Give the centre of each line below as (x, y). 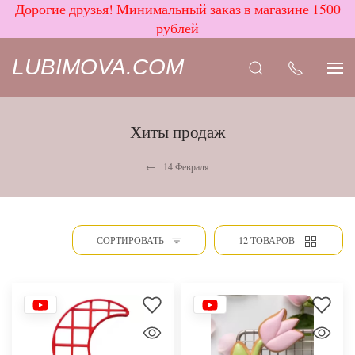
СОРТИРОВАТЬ (130, 240)
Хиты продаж (177, 132)
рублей (177, 28)
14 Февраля (186, 166)
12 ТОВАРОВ (267, 240)
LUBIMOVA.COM (98, 67)
